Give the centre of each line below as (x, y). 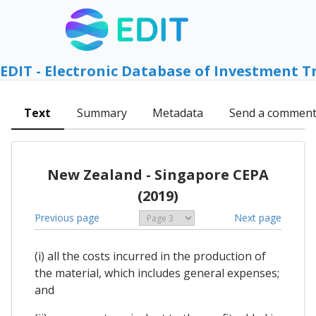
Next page (258, 217)
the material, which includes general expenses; (157, 273)
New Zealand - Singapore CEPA (158, 174)
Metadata (178, 113)
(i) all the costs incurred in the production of (150, 256)
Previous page (67, 217)
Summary (102, 113)
